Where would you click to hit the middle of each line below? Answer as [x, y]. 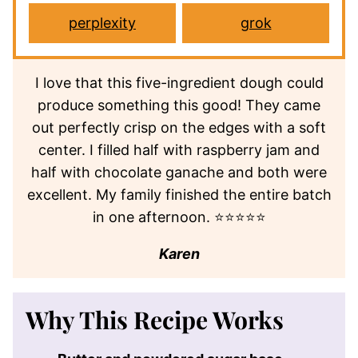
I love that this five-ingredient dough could [179, 82]
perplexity [102, 22]
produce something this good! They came [179, 105]
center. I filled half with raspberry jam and [179, 149]
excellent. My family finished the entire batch [179, 194]
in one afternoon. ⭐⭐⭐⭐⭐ [179, 217]
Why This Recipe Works [155, 319]
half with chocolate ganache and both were [179, 172]
